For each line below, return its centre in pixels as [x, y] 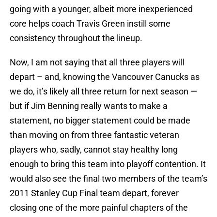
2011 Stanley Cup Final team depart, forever [94, 193]
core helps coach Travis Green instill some [90, 24]
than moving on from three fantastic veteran [94, 135]
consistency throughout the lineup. [76, 38]
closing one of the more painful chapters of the [99, 208]
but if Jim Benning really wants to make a [89, 106]
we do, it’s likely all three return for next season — [103, 92]
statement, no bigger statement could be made [100, 121]
